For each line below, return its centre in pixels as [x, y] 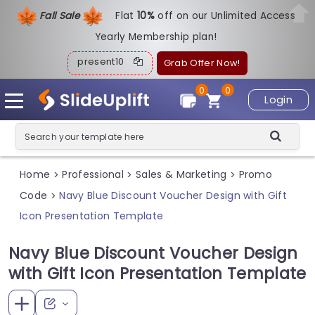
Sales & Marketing [181, 175]
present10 [105, 62]
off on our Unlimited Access [227, 15]
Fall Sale [61, 15]
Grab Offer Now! [202, 63]
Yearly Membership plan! [156, 37]
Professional [93, 175]
